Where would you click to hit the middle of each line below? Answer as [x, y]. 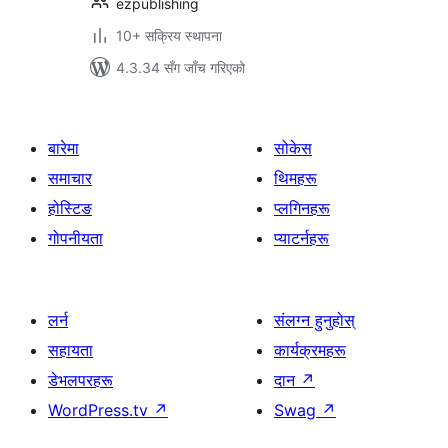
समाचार [70, 178]
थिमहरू [295, 178]
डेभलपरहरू [80, 380]
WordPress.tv [100, 410]
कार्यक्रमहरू [310, 350]
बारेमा [63, 148]
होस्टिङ [70, 208]
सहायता [70, 350]
